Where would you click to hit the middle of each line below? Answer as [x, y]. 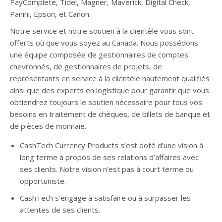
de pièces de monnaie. [48, 126]
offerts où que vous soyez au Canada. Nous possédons [104, 43]
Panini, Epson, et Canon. [50, 14]
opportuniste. [43, 181]
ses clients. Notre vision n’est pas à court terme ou [107, 169]
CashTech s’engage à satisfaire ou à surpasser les [105, 198]
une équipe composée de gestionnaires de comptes [99, 55]
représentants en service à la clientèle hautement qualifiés [110, 78]
